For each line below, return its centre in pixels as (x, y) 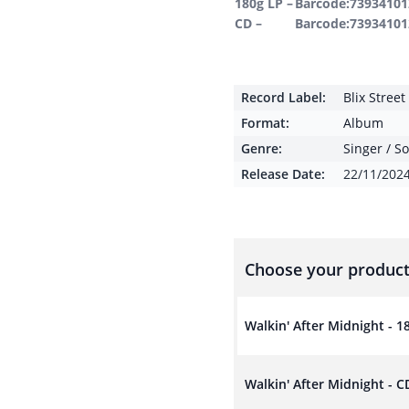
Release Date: (283, 174)
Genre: (262, 148)
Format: (265, 123)
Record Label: (283, 97)
